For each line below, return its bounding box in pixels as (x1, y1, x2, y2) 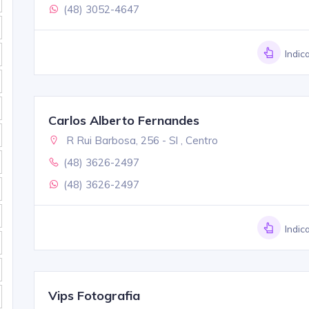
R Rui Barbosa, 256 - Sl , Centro (63, 133, 218, 147)
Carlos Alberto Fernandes (48, 112, 199, 128)
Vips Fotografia (48, 287, 140, 303)
